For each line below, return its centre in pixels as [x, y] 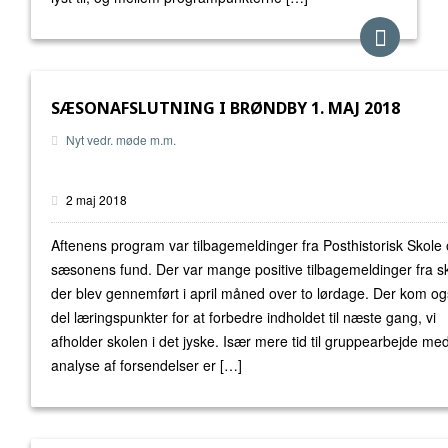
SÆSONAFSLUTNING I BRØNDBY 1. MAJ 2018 [225, 108]
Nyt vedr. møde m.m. [121, 139]
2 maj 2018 [95, 199]
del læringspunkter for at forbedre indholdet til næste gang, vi [243, 317]
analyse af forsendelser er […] [146, 365]
